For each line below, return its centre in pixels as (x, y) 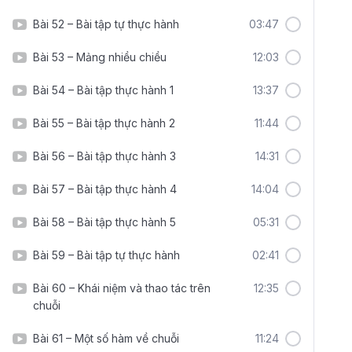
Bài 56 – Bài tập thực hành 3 (104, 156)
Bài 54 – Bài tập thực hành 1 (103, 90)
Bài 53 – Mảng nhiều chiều (100, 57)
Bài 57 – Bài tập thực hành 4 (105, 189)
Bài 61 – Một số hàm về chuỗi (106, 338)
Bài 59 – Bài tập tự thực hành (106, 255)
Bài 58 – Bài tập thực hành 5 (104, 222)
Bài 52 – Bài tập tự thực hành (106, 24)
